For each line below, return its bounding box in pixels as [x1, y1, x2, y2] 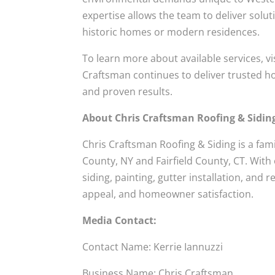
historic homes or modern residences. [82, 25, 260, 39]
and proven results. [82, 85, 173, 98]
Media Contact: [82, 214, 160, 227]
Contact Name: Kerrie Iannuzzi [82, 240, 223, 254]
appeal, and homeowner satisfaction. [82, 187, 254, 201]
